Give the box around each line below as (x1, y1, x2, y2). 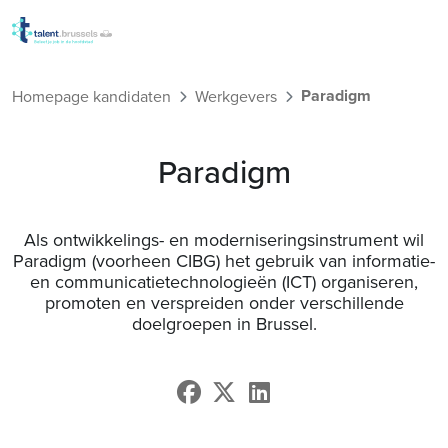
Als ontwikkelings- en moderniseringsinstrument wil (24, 227, 424, 252)
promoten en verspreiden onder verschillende (44, 290, 404, 315)
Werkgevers (195, 85, 277, 107)
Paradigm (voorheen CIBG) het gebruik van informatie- (13, 248, 435, 273)
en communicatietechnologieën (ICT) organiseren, (30, 269, 418, 294)
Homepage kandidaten (12, 85, 171, 107)
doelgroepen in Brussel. (131, 311, 317, 336)
